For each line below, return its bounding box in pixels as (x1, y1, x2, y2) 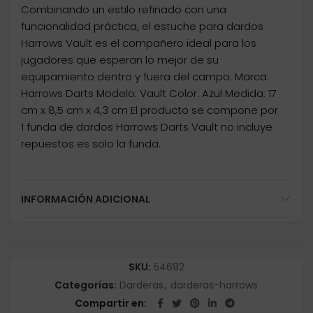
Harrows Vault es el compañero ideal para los (21, 36, 256, 51)
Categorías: (54, 278, 119, 293)
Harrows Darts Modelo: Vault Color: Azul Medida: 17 (21, 86, 277, 101)
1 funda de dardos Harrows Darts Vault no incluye (21, 119, 272, 135)
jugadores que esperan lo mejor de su (21, 52, 219, 68)
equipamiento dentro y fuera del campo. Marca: (21, 69, 269, 85)
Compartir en (74, 296, 144, 311)
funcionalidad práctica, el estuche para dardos (21, 19, 263, 34)
